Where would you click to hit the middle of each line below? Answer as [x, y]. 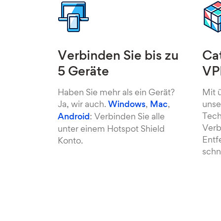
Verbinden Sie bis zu [118, 57]
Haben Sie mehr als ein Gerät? [116, 93]
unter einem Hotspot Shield [111, 130]
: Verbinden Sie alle [127, 117]
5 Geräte [83, 73]
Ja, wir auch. [83, 105]
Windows [127, 105]
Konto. [70, 142]
